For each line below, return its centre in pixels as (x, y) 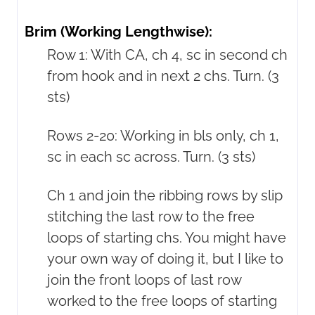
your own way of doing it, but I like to (165, 258)
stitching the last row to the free (151, 216)
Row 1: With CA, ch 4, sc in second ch (167, 54)
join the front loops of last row (144, 279)
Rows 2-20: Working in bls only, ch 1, (163, 135)
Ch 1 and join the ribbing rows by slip (165, 195)
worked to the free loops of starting (162, 301)
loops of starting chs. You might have (167, 237)
